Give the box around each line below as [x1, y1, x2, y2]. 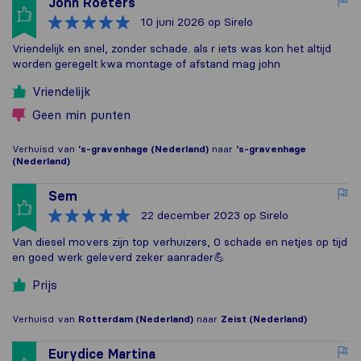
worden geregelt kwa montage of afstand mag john [12, 56, 280, 72]
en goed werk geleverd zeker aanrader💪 [12, 250, 225, 265]
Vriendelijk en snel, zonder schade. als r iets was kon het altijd [12, 41, 331, 56]
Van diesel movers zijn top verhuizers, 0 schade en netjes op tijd [12, 234, 347, 250]
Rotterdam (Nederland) [78, 313, 193, 326]
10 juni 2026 [141, 15, 205, 30]
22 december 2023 [141, 208, 240, 223]
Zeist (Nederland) [221, 313, 307, 326]
